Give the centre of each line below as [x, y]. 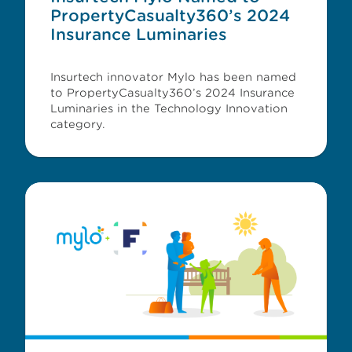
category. [78, 124]
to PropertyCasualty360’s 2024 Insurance [172, 93]
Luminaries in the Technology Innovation [169, 108]
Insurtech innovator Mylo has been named [173, 77]
